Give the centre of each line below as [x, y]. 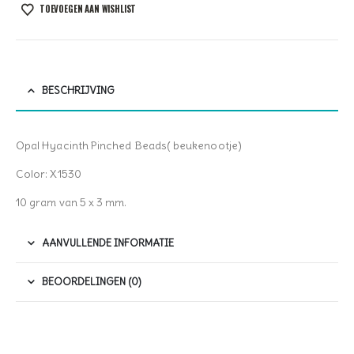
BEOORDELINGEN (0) [92, 282]
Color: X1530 [49, 174]
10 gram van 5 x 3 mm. [72, 203]
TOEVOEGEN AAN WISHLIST [88, 9]
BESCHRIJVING [78, 91]
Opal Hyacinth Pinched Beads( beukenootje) [129, 146]
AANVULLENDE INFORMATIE [108, 243]
